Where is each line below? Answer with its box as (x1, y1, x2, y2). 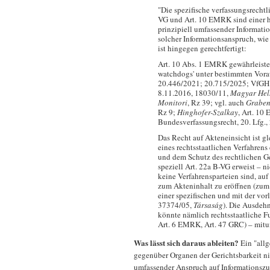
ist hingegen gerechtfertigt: (158, 43, 249, 54)
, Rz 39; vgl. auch (187, 96, 246, 108)
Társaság (193, 199, 223, 210)
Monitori (158, 96, 187, 108)
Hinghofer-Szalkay (177, 106, 238, 118)
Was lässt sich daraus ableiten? (134, 236, 240, 248)
